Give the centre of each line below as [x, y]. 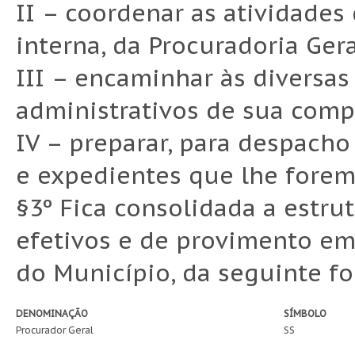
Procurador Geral [55, 330]
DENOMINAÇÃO [52, 314]
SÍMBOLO [305, 314]
